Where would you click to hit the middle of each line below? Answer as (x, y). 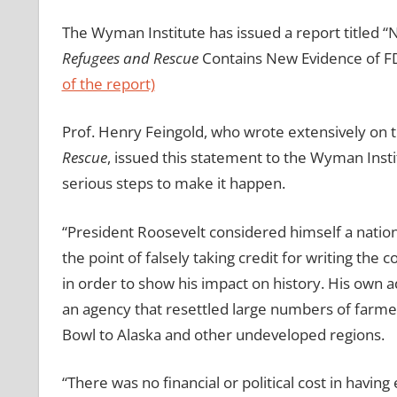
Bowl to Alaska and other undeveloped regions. (223, 334)
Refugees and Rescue (130, 58)
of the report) (108, 83)
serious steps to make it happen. (173, 183)
